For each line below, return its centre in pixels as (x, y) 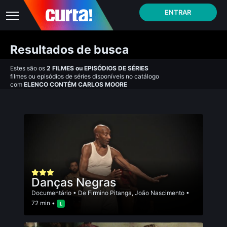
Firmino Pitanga (110, 193)
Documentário (51, 193)
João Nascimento (160, 193)
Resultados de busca (69, 50)
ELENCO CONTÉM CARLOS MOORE (75, 84)
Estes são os (28, 68)
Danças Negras (74, 182)
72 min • (44, 203)
